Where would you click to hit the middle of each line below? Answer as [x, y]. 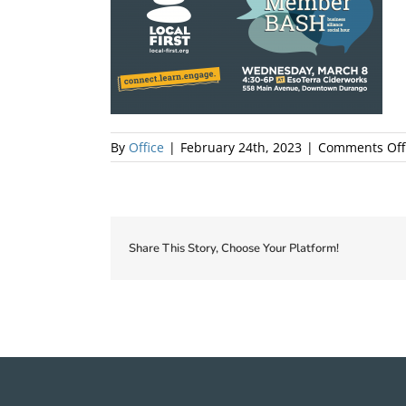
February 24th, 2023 [241, 147]
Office [146, 147]
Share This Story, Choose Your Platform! [234, 248]
